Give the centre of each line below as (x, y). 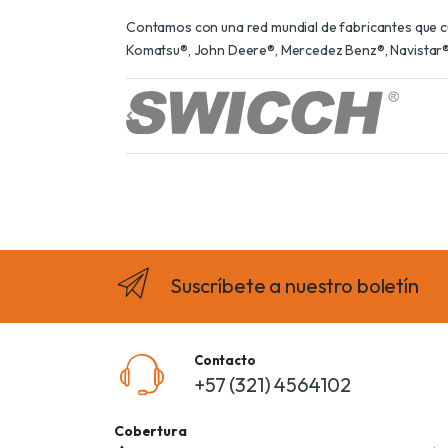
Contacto (224, 359)
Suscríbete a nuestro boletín (294, 286)
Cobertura (150, 430)
